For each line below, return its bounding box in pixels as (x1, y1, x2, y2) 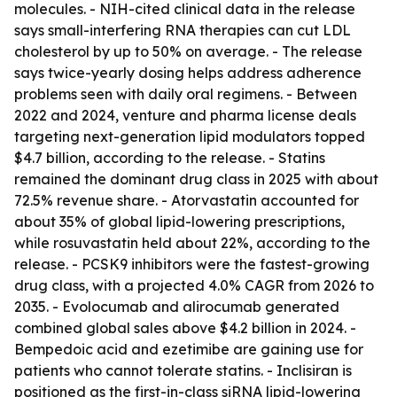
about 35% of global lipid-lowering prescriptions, (14, 213, 345, 230)
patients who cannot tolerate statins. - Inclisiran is (14, 362, 352, 379)
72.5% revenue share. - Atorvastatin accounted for (14, 191, 359, 209)
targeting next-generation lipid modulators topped (14, 128, 365, 145)
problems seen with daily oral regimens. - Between (14, 85, 357, 103)
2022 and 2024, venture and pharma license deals (14, 106, 356, 124)
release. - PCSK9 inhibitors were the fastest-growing (14, 255, 370, 273)
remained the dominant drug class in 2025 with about (14, 170, 378, 188)
